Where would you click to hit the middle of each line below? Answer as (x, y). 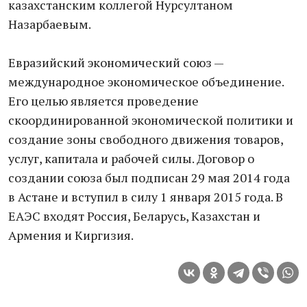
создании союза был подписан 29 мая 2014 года (149, 177)
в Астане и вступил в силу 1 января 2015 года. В (146, 197)
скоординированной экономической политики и (151, 120)
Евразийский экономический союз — (116, 62)
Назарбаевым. (50, 24)
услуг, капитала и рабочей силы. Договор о (131, 158)
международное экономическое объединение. (146, 82)
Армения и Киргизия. (71, 235)
